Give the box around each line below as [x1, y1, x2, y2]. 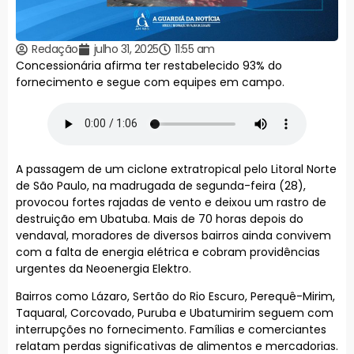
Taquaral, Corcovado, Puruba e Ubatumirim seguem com [16, 304, 333, 321]
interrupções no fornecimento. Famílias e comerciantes [16, 321, 326, 337]
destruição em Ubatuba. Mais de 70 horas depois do [16, 210, 303, 227]
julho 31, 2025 [93, 41, 159, 58]
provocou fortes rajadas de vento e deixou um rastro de [16, 194, 326, 210]
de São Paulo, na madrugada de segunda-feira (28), [16, 177, 306, 194]
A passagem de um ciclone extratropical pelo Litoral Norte [16, 160, 337, 177]
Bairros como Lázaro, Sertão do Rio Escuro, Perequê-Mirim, [16, 288, 335, 304]
